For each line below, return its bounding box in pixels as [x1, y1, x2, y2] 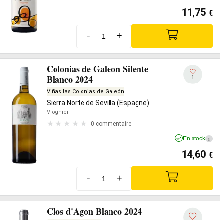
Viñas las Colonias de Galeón [47, 88, 124, 95]
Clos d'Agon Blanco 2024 [47, 204, 142, 218]
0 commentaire [91, 120, 131, 127]
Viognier [47, 109, 69, 115]
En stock [183, 135, 205, 142]
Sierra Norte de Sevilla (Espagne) [47, 99, 149, 107]
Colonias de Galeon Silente [47, 62, 148, 75]
